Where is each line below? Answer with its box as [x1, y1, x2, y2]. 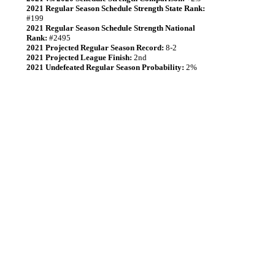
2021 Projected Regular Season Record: [26, 43, 164, 52]
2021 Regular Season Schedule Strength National [26, 23, 195, 33]
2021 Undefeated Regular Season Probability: [26, 63, 184, 72]
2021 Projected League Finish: [26, 53, 132, 62]
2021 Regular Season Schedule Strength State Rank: [26, 4, 205, 13]
